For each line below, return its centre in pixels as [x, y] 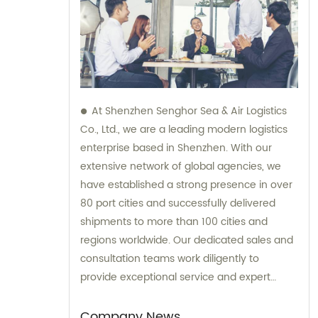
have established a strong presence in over [186, 185]
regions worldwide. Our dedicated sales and [187, 241]
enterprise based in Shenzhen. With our [176, 148]
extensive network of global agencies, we [181, 167]
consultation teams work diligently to [170, 259]
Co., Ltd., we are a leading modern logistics [184, 130]
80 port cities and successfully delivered [178, 204]
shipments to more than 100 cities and [174, 222]
